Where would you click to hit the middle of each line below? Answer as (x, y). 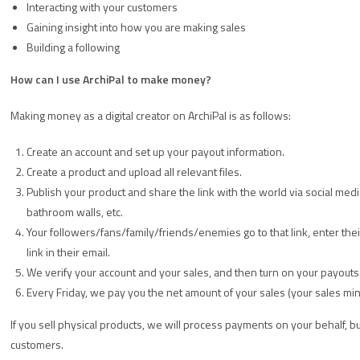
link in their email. (68, 252)
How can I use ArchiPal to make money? (111, 79)
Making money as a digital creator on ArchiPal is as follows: (151, 115)
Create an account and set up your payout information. (155, 151)
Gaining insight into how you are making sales (136, 27)
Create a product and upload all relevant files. (134, 172)
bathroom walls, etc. (75, 212)
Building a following (73, 47)
